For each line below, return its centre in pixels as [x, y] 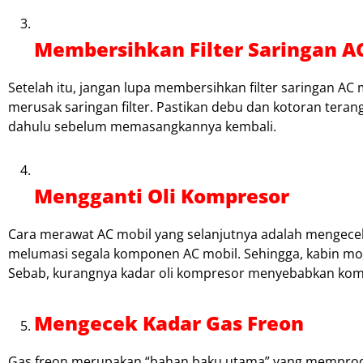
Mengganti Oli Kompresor [162, 195]
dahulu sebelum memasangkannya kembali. [142, 126]
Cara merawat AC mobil [80, 234]
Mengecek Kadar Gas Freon [169, 322]
